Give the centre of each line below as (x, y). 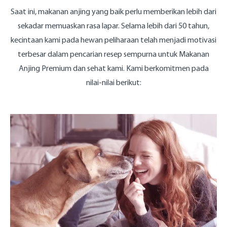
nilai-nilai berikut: (113, 82)
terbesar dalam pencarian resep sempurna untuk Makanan (113, 54)
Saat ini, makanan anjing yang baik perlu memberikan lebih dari (113, 11)
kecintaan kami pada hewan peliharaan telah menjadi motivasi (113, 40)
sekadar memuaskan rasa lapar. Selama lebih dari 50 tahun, (113, 25)
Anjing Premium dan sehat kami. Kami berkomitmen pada (113, 68)
